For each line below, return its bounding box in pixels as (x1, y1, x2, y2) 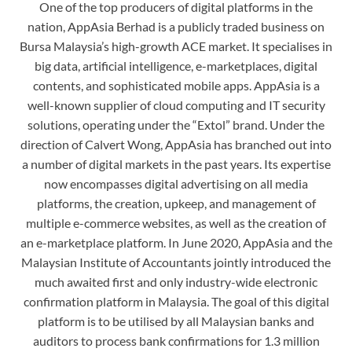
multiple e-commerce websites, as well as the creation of (26, 215, 326, 231)
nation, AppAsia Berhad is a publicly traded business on (27, 19, 324, 35)
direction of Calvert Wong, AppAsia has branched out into (20, 137, 332, 152)
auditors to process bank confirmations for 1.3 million (32, 333, 320, 349)
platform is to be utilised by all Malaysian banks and (38, 313, 314, 329)
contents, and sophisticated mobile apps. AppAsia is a (32, 78, 320, 93)
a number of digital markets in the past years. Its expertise (21, 156, 331, 172)
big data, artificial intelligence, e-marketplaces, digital (35, 58, 317, 74)
